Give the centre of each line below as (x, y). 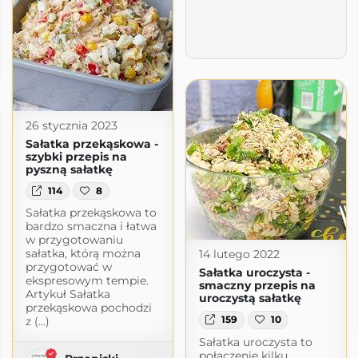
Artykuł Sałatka (68, 294)
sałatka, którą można (83, 253)
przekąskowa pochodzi (88, 307)
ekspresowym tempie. (87, 280)
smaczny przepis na (257, 286)
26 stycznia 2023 (71, 125)
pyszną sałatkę (69, 169)
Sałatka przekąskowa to (91, 212)
